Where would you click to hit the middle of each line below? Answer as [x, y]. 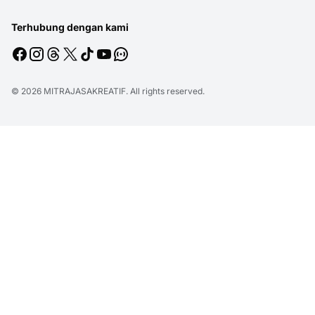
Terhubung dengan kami [70, 27]
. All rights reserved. [165, 91]
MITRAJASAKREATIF [85, 91]
